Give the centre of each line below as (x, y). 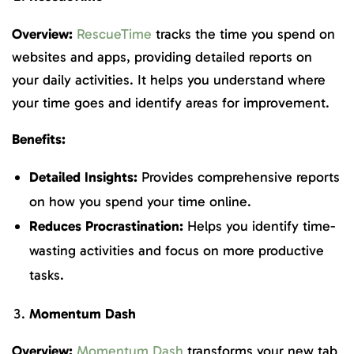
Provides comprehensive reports (239, 177)
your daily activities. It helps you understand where (169, 79)
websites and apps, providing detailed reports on (162, 56)
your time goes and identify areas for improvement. (171, 102)
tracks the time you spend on (243, 34)
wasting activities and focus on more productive (177, 250)
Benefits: (39, 139)
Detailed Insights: (83, 177)
